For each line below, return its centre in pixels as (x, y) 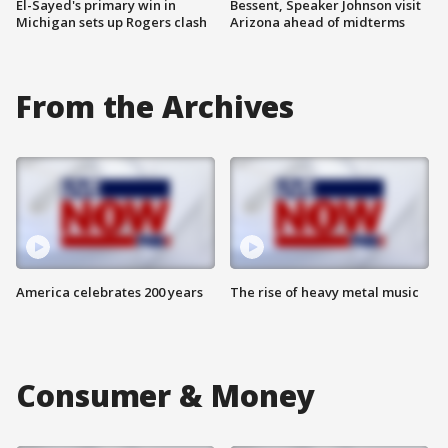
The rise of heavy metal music (324, 291)
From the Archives (155, 106)
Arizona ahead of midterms (317, 22)
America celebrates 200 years (109, 291)
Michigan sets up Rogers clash (111, 22)
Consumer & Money (165, 395)
